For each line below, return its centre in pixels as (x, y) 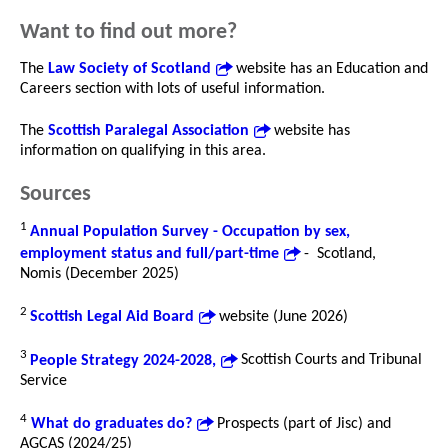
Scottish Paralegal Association (148, 130)
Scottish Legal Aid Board (112, 317)
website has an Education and (330, 68)
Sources (55, 194)
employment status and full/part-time (149, 253)
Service (43, 380)
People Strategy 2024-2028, (123, 360)
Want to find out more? (128, 32)
